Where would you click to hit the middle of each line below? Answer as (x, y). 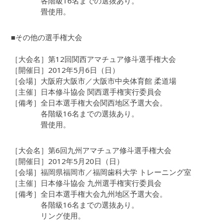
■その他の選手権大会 (47, 37)
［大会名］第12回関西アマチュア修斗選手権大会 (94, 59)
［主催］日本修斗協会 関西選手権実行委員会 (86, 92)
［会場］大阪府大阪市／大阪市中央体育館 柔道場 (94, 81)
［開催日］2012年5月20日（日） (68, 161)
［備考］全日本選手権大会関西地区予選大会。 (89, 103)
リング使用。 (48, 216)
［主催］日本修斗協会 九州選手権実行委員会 (86, 183)
